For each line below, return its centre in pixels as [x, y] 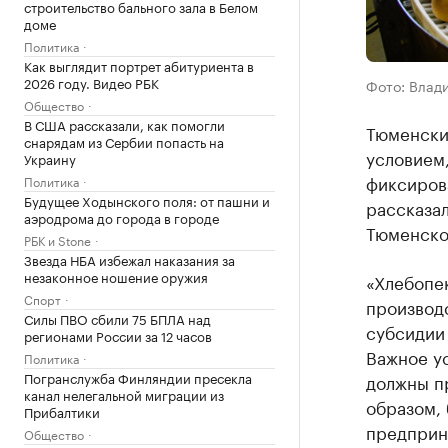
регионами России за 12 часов [118, 335]
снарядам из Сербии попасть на [124, 141]
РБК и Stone [57, 239]
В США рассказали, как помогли [124, 124]
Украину [50, 158]
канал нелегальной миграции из [124, 394]
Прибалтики [62, 411]
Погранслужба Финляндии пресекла [138, 377]
